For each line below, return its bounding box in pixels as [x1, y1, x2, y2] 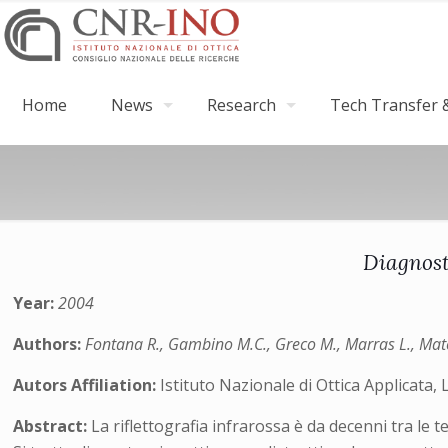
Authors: [13, 333, 86, 355]
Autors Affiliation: [13, 374, 161, 396]
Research [207, 94, 276, 116]
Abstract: [13, 415, 92, 437]
